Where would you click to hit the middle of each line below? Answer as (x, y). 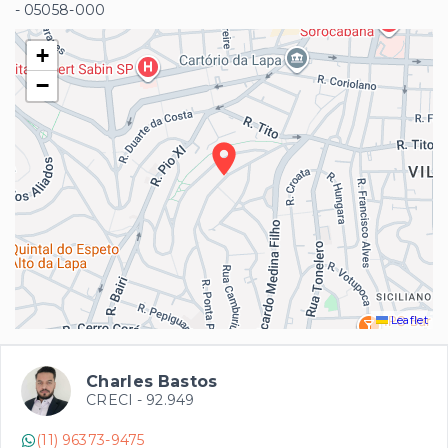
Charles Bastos (152, 382)
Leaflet (408, 320)
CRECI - (116, 400)
